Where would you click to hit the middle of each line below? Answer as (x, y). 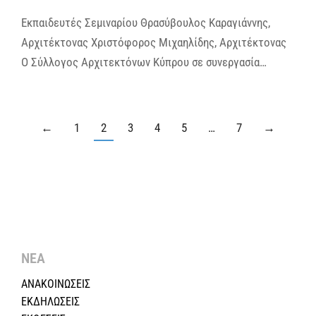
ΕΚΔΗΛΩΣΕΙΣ (50, 301)
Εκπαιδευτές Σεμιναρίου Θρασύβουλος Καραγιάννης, (146, 22)
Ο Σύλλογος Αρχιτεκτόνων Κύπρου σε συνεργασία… (144, 62)
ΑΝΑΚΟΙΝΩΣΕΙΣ (56, 284)
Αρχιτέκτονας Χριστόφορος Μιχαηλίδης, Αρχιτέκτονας (157, 42)
